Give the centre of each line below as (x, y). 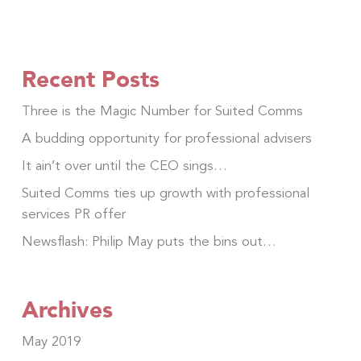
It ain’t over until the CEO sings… (124, 166)
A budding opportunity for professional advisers (166, 139)
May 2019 (51, 342)
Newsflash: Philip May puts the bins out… (149, 242)
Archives (67, 309)
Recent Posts (90, 79)
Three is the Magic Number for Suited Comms (162, 112)
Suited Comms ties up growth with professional (165, 194)
